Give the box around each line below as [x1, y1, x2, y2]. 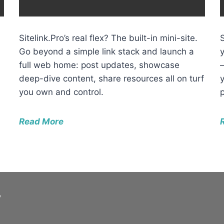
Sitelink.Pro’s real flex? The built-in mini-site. [18, 32, 197, 43]
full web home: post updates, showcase [18, 59, 179, 70]
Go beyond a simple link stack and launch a [18, 46, 194, 56]
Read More [18, 116, 63, 126]
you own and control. [18, 86, 103, 97]
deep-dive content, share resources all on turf [18, 73, 204, 83]
